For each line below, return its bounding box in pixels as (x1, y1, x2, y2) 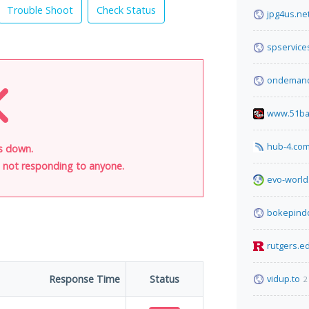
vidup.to (267, 272, 300, 285)
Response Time (49, 272, 120, 286)
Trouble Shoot (7, 3, 73, 17)
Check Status (97, 3, 156, 17)
